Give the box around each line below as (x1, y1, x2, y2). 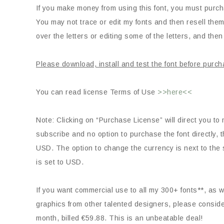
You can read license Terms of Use (36, 88, 157, 96)
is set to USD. (36, 158, 83, 166)
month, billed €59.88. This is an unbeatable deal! (36, 214, 203, 222)
